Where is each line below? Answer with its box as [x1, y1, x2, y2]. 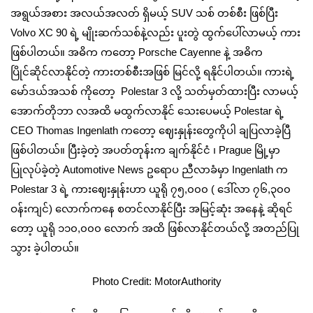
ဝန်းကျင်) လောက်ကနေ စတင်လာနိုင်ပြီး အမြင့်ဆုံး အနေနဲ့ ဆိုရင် [10, 202, 293, 214]
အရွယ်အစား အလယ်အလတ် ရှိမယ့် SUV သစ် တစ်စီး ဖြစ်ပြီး [10, 6, 278, 19]
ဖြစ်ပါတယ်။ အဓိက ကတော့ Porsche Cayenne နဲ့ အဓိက [10, 45, 263, 58]
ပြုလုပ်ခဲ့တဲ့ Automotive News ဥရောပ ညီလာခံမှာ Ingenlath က [10, 163, 288, 175]
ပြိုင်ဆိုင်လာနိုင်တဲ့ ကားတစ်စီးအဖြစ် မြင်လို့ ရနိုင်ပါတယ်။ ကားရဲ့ [10, 65, 294, 78]
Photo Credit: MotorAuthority [92, 275, 221, 287]
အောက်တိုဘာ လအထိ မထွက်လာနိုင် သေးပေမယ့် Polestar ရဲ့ [10, 104, 284, 117]
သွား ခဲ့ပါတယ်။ [10, 241, 79, 254]
